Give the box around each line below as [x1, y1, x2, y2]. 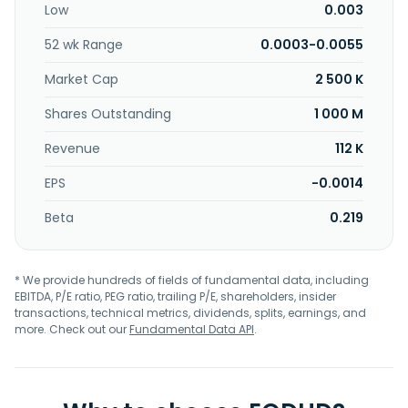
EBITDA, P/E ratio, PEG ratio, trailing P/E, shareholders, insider [15, 289, 336, 304]
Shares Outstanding [45, 105, 171, 123]
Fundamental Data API [129, 321, 254, 337]
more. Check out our [15, 321, 129, 337]
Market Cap [45, 70, 118, 88]
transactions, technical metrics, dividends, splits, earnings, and [15, 305, 366, 321]
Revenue [45, 139, 100, 158]
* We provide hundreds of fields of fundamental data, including [15, 272, 369, 288]
